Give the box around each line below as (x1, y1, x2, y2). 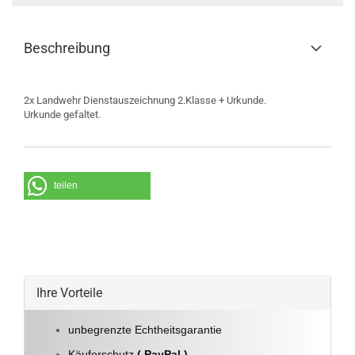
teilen (54, 180, 78, 191)
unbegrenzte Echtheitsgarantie (68, 323, 225, 336)
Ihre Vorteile (36, 285, 102, 300)
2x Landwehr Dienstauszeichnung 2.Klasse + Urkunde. (24, 94, 266, 106)
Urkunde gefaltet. (24, 109, 101, 120)
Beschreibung (24, 40, 110, 56)
